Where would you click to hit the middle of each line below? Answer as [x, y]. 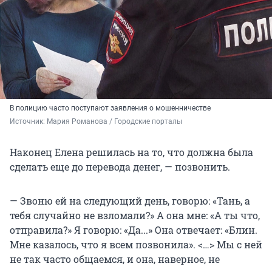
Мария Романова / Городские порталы [114, 121]
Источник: [28, 121]
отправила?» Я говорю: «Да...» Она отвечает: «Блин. [134, 229]
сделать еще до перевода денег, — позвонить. [120, 166]
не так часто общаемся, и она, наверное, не [115, 259]
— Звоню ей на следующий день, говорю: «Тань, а [130, 200]
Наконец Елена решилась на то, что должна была [131, 152]
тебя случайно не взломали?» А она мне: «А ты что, [135, 215]
